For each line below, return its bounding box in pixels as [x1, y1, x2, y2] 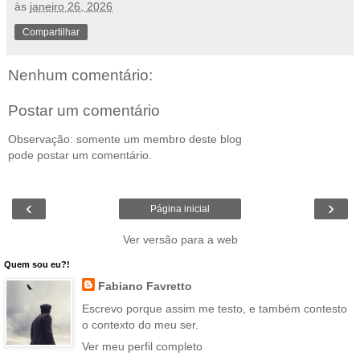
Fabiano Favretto [97, 280, 192, 293]
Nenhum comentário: [8, 67, 153, 84]
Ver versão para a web [122, 233, 238, 247]
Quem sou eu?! [4, 260, 70, 270]
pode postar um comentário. [8, 149, 152, 162]
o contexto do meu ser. [81, 317, 198, 331]
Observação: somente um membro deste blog [8, 133, 242, 146]
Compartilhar [22, 27, 80, 39]
